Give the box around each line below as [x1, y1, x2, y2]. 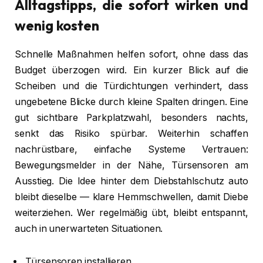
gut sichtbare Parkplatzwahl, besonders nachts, [15, 112, 248, 124]
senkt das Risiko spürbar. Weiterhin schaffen [15, 128, 248, 140]
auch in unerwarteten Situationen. [15, 223, 163, 235]
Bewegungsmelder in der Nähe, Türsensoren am [15, 160, 248, 171]
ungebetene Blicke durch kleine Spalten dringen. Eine [15, 96, 248, 108]
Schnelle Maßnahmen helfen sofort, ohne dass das [15, 49, 248, 60]
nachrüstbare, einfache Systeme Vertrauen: [15, 144, 248, 156]
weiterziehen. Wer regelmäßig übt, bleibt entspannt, [15, 207, 248, 219]
